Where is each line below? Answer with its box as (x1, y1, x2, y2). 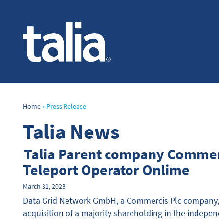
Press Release (46, 102, 86, 111)
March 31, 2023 (23, 182, 66, 191)
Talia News (23, 118, 120, 146)
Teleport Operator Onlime (23, 160, 190, 180)
